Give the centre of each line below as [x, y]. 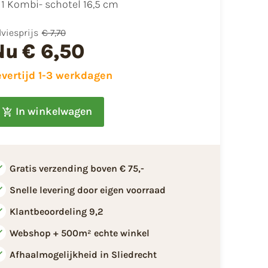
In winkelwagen [54, 112]
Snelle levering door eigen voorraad [87, 190]
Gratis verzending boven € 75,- [77, 168]
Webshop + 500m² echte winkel [79, 233]
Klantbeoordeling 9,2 [56, 211]
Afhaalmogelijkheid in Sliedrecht [83, 254]
